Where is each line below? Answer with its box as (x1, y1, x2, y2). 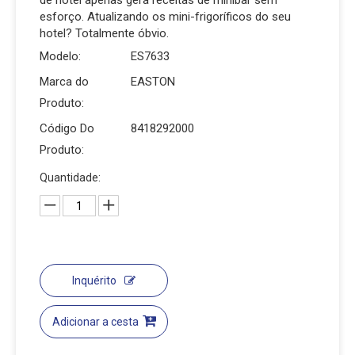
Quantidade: (40, 171, 101, 184)
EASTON (131, 74, 175, 89)
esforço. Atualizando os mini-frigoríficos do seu (40, 10, 291, 24)
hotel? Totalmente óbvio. (40, 26, 169, 40)
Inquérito (72, 274, 116, 287)
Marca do (40, 74, 89, 89)
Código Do (40, 121, 94, 136)
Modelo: (40, 49, 81, 63)
